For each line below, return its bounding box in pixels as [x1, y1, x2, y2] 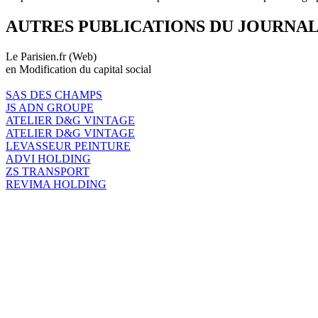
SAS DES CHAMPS [6, 88, 102, 101]
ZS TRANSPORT [6, 165, 89, 177]
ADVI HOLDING [6, 152, 91, 165]
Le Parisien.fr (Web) [6, 50, 97, 62]
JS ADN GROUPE [6, 101, 94, 114]
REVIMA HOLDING [6, 177, 106, 190]
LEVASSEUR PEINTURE [6, 139, 131, 152]
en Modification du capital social [6, 62, 151, 75]
